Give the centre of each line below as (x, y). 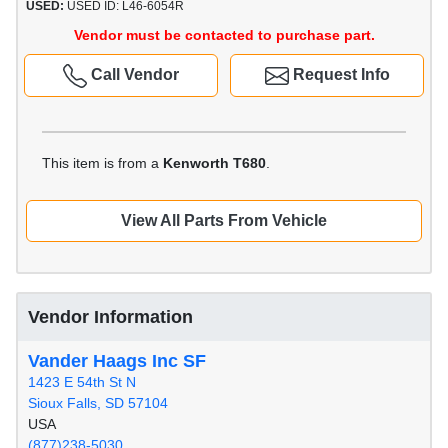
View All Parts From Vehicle (224, 221)
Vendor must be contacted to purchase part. (224, 35)
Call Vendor (133, 75)
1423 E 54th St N (82, 382)
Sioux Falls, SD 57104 (98, 403)
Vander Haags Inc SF (117, 361)
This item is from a (102, 163)
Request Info (339, 75)
